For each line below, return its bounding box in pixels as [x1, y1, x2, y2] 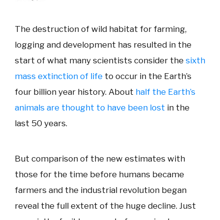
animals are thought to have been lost [15, 102, 165, 112]
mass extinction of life [15, 71, 103, 81]
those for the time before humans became [15, 169, 184, 179]
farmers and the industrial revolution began [15, 185, 187, 195]
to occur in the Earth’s [103, 71, 192, 81]
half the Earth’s [136, 86, 195, 97]
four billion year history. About [15, 86, 136, 97]
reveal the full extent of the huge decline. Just [15, 200, 196, 211]
